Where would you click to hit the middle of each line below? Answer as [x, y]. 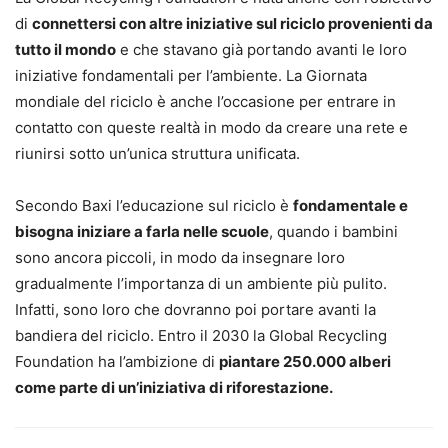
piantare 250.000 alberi [305, 361]
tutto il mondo [65, 49]
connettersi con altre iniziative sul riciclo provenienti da [232, 23]
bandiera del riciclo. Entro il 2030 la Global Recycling [201, 335]
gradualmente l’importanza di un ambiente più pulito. [201, 283]
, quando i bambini [333, 231]
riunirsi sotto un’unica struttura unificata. [157, 153]
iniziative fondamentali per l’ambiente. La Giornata [191, 75]
